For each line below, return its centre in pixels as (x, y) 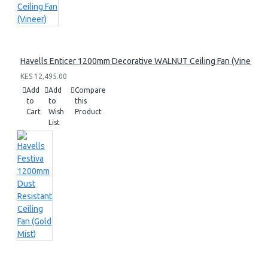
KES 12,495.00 (44, 76)
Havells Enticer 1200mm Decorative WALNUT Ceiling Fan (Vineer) (141, 61)
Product (88, 112)
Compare (90, 90)
